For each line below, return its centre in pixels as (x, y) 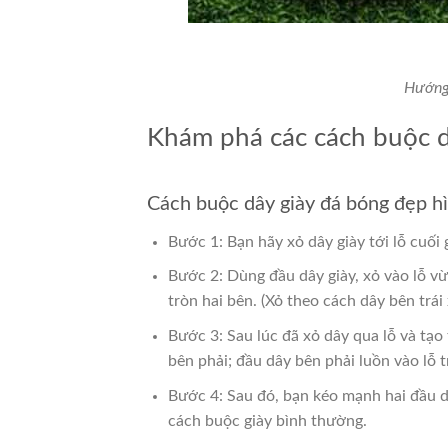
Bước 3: (197, 336)
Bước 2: (197, 276)
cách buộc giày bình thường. (267, 420)
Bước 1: (197, 241)
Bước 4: (197, 395)
